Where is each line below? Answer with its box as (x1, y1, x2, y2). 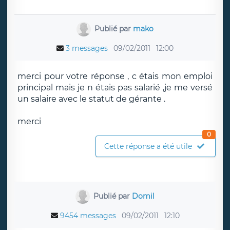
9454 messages (60, 211, 116, 220)
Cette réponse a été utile (104, 142, 192, 151)
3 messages (66, 44, 108, 53)
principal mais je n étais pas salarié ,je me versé (17, 83, 213, 92)
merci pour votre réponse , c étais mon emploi (17, 71, 213, 81)
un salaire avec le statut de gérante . (17, 94, 165, 104)
